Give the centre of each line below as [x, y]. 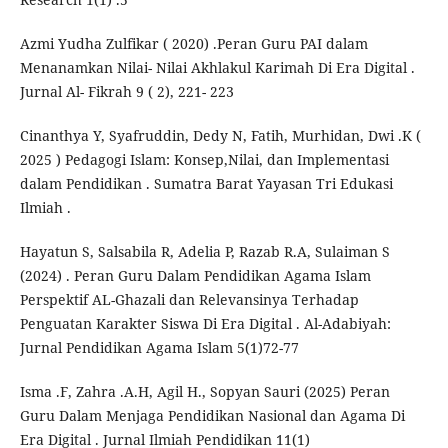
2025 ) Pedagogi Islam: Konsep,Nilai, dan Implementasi [204, 160]
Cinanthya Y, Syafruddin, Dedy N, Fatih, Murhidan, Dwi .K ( [220, 136]
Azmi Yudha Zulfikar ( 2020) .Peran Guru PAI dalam [193, 44]
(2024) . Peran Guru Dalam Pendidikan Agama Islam [195, 276]
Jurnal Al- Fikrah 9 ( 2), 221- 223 [126, 92]
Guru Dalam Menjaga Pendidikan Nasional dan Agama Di [212, 416]
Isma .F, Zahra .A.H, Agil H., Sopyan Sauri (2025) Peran [204, 392]
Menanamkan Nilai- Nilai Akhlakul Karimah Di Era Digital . [217, 68]
